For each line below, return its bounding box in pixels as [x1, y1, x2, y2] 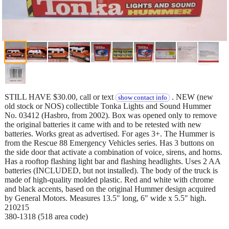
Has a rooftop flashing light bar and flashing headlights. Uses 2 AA [5, 156, 220, 166]
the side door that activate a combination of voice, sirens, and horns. [5, 147, 222, 156]
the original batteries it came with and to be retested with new [5, 120, 201, 129]
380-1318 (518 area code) [5, 212, 88, 221]
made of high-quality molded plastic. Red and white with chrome [5, 175, 214, 184]
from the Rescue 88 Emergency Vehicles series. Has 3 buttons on [5, 138, 214, 147]
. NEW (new [169, 92, 213, 101]
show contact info [118, 94, 167, 101]
